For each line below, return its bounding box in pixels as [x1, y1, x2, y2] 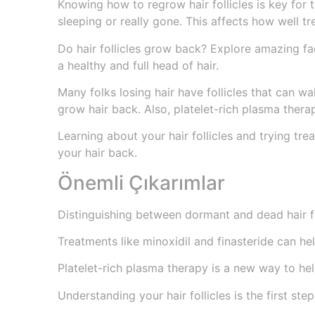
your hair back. [58, 146, 137, 160]
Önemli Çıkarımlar [58, 170, 225, 195]
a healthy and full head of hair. [58, 58, 219, 72]
